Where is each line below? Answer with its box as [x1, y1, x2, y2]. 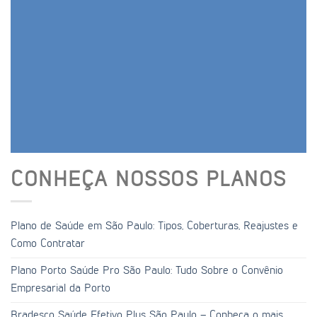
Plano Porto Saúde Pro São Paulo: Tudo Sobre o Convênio [11, 265, 283, 277]
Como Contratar [11, 238, 85, 250]
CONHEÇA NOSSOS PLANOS [11, 170, 287, 192]
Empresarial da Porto [11, 282, 110, 294]
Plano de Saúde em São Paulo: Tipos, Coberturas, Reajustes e [11, 220, 298, 232]
